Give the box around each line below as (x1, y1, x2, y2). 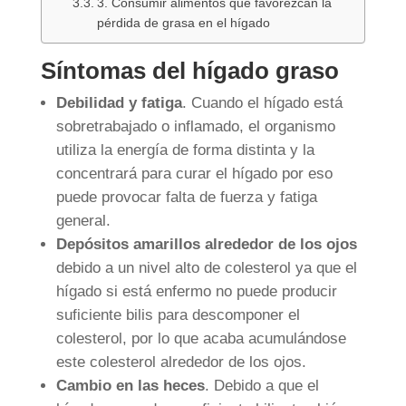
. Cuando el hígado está (181, 94, 343, 112)
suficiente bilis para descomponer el (55, 306, 300, 324)
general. (55, 212, 111, 230)
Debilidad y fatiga (55, 94, 182, 112)
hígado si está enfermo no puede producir (55, 283, 337, 301)
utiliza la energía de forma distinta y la (55, 141, 314, 159)
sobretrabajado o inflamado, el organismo (55, 118, 335, 136)
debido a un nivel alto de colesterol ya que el (55, 259, 357, 277)
